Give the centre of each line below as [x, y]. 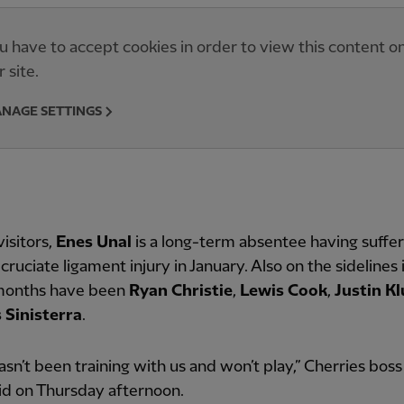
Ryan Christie [181, 291]
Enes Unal [94, 242]
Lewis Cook [284, 291]
